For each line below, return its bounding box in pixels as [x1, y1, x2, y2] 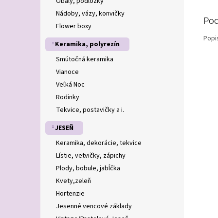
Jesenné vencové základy [56, 201, 132, 211]
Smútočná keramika [56, 54, 113, 64]
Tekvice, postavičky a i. [56, 105, 124, 115]
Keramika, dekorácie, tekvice [56, 138, 142, 148]
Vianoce [56, 67, 79, 77]
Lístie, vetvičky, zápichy [56, 151, 126, 161]
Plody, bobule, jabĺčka [56, 163, 120, 173]
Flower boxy [56, 21, 91, 31]
